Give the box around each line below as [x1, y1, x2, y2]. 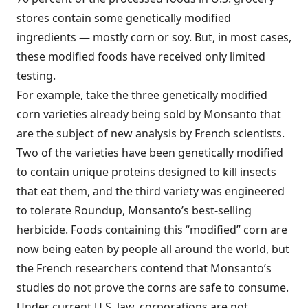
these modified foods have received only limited [16, 49, 265, 64]
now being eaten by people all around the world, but [16, 241, 289, 256]
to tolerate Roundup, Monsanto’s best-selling [16, 203, 252, 218]
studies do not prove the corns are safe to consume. [16, 280, 289, 295]
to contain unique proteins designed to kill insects [16, 164, 276, 179]
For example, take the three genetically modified [16, 87, 267, 102]
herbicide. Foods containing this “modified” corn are [16, 222, 287, 237]
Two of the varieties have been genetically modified [16, 145, 283, 160]
